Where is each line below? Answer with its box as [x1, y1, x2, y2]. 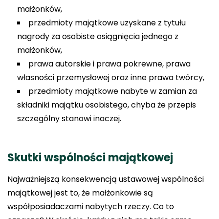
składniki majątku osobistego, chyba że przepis [17, 99, 196, 110]
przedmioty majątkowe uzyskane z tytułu [28, 17, 186, 28]
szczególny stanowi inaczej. [17, 113, 121, 124]
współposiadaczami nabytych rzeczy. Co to [7, 200, 174, 212]
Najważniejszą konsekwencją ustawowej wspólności [7, 173, 204, 185]
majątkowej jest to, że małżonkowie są [7, 187, 153, 198]
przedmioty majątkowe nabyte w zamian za [28, 86, 197, 97]
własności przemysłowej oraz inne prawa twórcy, [17, 72, 204, 83]
